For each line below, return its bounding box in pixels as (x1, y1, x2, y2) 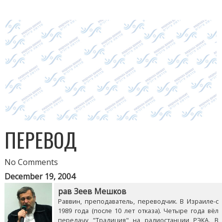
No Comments (4, 156, 58, 167)
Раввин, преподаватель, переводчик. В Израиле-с (58, 196, 219, 206)
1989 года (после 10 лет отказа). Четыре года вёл (58, 206, 219, 215)
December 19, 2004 (4, 170, 76, 182)
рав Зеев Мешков (58, 186, 127, 197)
